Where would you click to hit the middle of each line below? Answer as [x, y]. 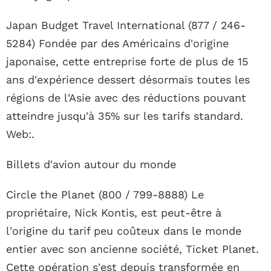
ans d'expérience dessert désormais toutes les [128, 80]
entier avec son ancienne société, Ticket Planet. [132, 249]
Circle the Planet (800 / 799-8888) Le [105, 195]
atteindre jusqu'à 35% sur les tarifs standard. [125, 116]
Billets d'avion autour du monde [91, 165]
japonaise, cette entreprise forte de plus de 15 [127, 62]
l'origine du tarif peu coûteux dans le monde [124, 231]
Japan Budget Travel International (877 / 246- [126, 25]
